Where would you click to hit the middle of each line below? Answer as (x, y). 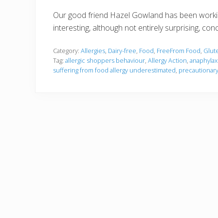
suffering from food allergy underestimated (114, 70)
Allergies (93, 50)
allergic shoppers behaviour (105, 60)
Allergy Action (167, 60)
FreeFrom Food (179, 50)
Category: (67, 50)
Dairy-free (122, 50)
